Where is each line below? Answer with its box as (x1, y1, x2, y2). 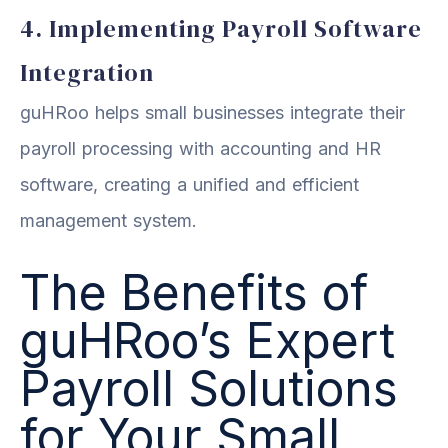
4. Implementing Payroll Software (20, 11, 422, 45)
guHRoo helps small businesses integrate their (20, 101, 405, 123)
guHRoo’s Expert (20, 310, 395, 370)
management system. (20, 209, 197, 231)
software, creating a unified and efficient (20, 173, 359, 195)
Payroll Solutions (20, 358, 398, 418)
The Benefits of (20, 262, 368, 322)
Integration (20, 55, 154, 89)
